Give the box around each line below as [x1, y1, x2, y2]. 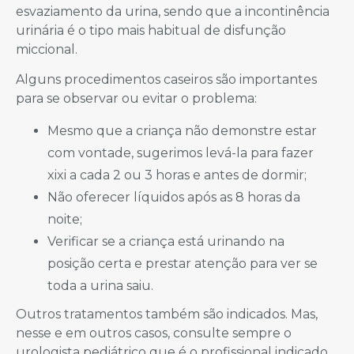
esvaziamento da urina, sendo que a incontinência [16, 3, 330, 19]
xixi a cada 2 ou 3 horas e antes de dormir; [47, 167, 307, 183]
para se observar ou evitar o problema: [16, 91, 257, 107]
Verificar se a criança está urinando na [47, 233, 284, 249]
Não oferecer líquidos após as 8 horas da [47, 189, 300, 205]
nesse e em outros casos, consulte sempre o [16, 325, 292, 341]
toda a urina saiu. [47, 277, 153, 293]
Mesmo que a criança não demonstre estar [47, 122, 317, 138]
